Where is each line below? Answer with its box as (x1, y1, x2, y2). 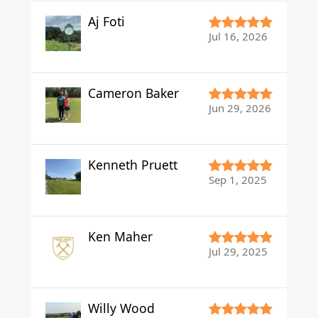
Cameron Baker (88, 84, 179, 102)
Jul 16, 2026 (209, 28, 268, 43)
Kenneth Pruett (88, 155, 177, 173)
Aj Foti (88, 12, 125, 30)
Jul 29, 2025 (209, 243, 268, 258)
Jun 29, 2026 (209, 100, 271, 115)
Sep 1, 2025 (209, 172, 267, 187)
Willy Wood (88, 299, 155, 317)
